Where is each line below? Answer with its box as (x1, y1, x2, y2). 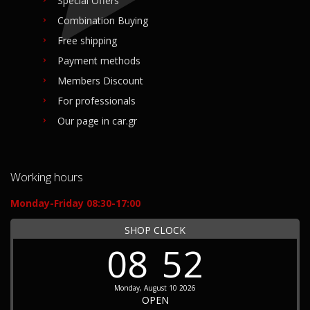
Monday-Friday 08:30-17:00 (10, 197, 140, 210)
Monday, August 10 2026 (114, 282, 196, 293)
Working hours (10, 169, 83, 185)
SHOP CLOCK (125, 224, 185, 237)
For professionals (57, 94, 136, 108)
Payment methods (57, 54, 140, 68)
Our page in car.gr (57, 114, 137, 128)
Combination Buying (57, 14, 148, 28)
